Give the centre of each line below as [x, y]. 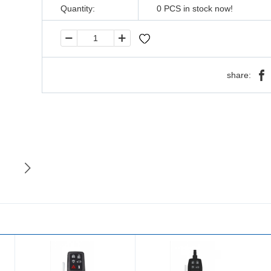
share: [239, 75]
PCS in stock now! [197, 8]
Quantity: [78, 8]
